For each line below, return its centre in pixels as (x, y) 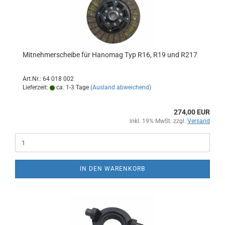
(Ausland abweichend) (121, 87)
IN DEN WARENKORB (113, 169)
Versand (199, 121)
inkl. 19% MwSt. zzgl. (158, 121)
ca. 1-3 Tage (72, 87)
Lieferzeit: (36, 87)
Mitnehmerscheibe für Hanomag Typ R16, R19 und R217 (110, 55)
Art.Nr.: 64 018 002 (48, 79)
